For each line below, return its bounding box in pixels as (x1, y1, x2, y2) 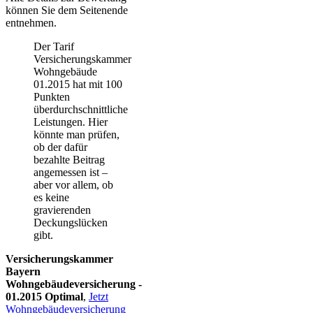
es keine (34, 191, 69, 204)
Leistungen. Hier (34, 116, 108, 129)
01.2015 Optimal (6, 291, 83, 303)
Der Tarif (34, 41, 74, 53)
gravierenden (34, 204, 91, 217)
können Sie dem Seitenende (6, 4, 128, 17)
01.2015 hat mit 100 (34, 78, 122, 91)
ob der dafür (34, 141, 87, 154)
